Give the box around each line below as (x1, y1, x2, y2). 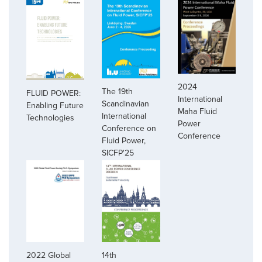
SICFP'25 (102, 147, 135, 158)
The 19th (102, 86, 133, 96)
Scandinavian (102, 98, 150, 109)
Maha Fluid (177, 106, 217, 116)
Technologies (26, 113, 74, 123)
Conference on (102, 123, 157, 133)
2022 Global (26, 250, 71, 261)
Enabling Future (26, 101, 84, 111)
